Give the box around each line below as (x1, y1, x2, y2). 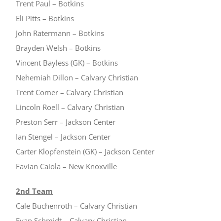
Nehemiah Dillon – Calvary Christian (16, 73, 138, 82)
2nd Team (16, 186, 53, 196)
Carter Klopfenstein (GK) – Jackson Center (16, 147, 154, 156)
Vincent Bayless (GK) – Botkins (16, 58, 118, 68)
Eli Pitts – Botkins (16, 13, 74, 23)
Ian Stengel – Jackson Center (16, 132, 110, 142)
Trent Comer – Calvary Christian (16, 87, 123, 97)
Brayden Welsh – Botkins (16, 43, 101, 53)
